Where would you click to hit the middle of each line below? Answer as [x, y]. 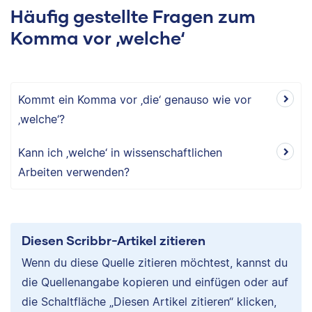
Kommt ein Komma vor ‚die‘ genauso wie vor [135, 100]
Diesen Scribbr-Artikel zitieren [114, 241]
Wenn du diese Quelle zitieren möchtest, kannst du [155, 263]
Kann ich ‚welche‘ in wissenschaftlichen [120, 153]
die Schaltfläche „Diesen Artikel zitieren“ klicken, [149, 302]
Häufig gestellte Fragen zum [133, 16]
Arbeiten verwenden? [74, 172]
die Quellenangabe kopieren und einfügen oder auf [155, 282]
